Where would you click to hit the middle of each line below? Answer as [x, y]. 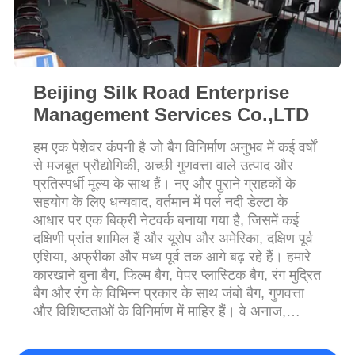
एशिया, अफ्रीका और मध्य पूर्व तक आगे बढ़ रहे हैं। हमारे [172, 256]
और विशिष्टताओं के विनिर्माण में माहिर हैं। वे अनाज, [159, 311]
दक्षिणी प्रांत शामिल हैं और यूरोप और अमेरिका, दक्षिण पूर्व [173, 238]
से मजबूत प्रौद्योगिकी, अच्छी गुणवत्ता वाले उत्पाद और [163, 165]
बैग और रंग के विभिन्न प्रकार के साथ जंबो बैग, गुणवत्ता [168, 293]
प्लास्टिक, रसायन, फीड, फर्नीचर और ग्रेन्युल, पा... [160, 329]
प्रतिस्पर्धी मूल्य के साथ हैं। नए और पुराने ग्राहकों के [164, 183]
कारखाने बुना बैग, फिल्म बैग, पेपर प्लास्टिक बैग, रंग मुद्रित [177, 275]
